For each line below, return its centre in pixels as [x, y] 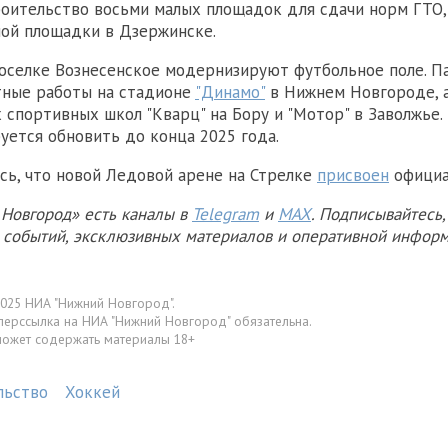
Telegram [225, 213]
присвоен [353, 174]
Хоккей [92, 392]
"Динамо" [230, 91]
